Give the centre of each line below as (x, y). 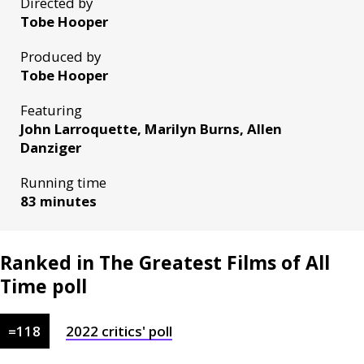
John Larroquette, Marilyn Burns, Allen (151, 129)
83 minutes (58, 201)
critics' (123, 331)
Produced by (61, 56)
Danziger (51, 147)
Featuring (51, 110)
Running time (63, 182)
